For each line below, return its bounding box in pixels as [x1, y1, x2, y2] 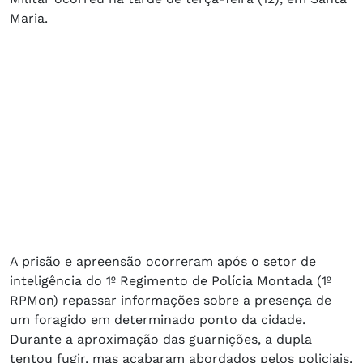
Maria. [10, 10, 48, 26]
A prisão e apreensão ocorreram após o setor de [10, 253, 316, 269]
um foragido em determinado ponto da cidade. [10, 311, 305, 327]
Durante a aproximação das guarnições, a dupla [10, 331, 312, 347]
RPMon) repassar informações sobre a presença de [10, 292, 331, 308]
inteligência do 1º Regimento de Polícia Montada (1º [10, 272, 331, 288]
